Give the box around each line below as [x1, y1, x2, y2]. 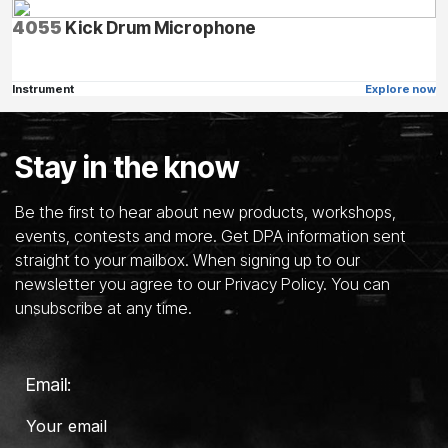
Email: [26, 374, 71, 396]
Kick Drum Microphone [62, 17, 256, 39]
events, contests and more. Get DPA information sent [15, 226, 406, 247]
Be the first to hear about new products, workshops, [15, 202, 396, 223]
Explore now [365, 82, 436, 97]
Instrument [12, 82, 74, 97]
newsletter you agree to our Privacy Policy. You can [15, 274, 390, 295]
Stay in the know [15, 149, 240, 186]
